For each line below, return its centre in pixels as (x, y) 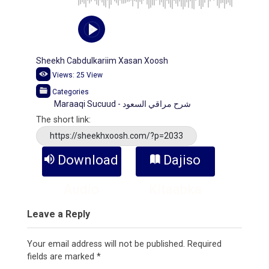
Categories (71, 92)
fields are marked (62, 257)
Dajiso (182, 160)
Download (88, 160)
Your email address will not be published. (106, 244)
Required (204, 244)
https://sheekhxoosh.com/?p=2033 (116, 136)
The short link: (63, 120)
